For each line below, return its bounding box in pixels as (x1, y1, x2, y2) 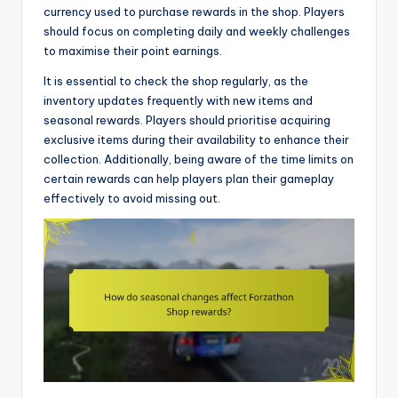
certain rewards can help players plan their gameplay (44, 171, 334, 187)
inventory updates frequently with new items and (44, 93, 313, 108)
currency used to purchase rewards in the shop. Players (44, 4, 345, 20)
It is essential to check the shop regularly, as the (44, 74, 308, 89)
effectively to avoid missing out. (44, 191, 220, 206)
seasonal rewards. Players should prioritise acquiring (44, 113, 330, 128)
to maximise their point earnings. (44, 44, 222, 59)
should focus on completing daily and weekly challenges (44, 24, 350, 39)
